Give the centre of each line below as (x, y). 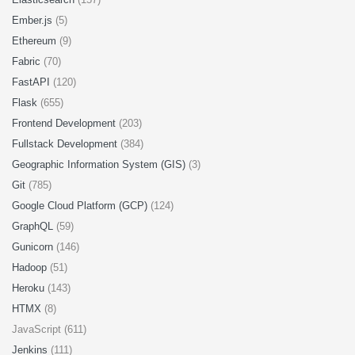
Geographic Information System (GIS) (100, 164)
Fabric (28, 61)
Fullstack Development (66, 144)
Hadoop (31, 267)
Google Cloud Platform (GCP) (81, 206)
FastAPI (32, 82)
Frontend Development (65, 123)
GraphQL (34, 226)
